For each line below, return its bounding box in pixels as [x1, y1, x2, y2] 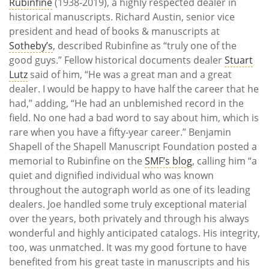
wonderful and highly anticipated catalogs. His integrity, [9, 226, 260, 240]
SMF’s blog [145, 154, 192, 168]
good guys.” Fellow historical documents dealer [9, 53, 225, 67]
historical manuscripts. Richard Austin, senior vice [9, 10, 235, 24]
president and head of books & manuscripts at [9, 25, 220, 38]
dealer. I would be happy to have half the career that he [9, 82, 259, 96]
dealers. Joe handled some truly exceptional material [9, 198, 247, 211]
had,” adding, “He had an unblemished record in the [9, 97, 244, 110]
